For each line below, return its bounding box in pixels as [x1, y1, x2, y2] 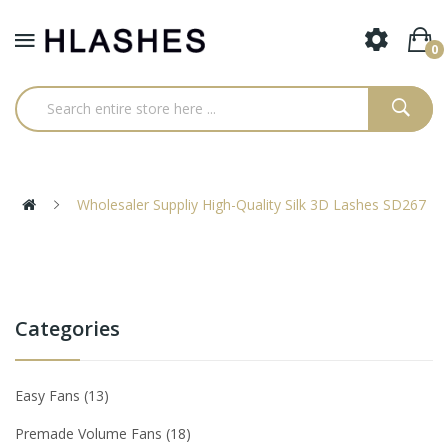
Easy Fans [15, 385, 84, 405]
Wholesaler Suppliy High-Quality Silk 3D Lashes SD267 [73, 194, 426, 214]
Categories [15, 314, 120, 342]
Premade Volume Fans [15, 423, 166, 443]
